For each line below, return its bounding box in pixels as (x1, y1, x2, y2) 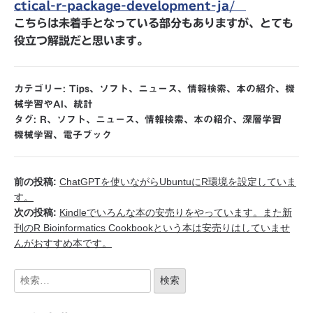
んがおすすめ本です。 (14, 238, 112, 249)
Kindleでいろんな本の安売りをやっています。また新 (59, 207, 292, 218)
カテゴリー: (14, 84, 69, 94)
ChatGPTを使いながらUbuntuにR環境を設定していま (59, 176, 296, 187)
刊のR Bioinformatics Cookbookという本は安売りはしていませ (14, 222, 290, 233)
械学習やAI (14, 99, 64, 109)
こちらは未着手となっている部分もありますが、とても (14, 17, 293, 29)
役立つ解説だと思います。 (14, 35, 148, 46)
